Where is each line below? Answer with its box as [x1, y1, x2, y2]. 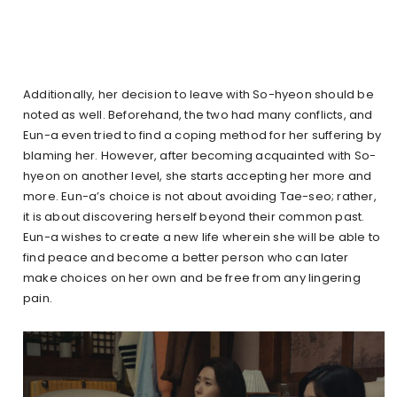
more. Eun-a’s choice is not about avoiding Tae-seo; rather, [23, 188, 377, 206]
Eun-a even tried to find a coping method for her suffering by [23, 127, 382, 144]
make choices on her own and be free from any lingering [23, 269, 361, 287]
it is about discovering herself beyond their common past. [23, 208, 365, 226]
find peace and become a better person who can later [23, 249, 349, 267]
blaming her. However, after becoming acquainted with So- [23, 147, 377, 165]
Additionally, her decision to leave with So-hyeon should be [23, 86, 374, 104]
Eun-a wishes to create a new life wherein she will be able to [23, 229, 381, 246]
